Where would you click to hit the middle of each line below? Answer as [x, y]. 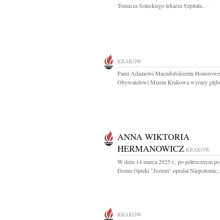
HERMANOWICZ [151, 148]
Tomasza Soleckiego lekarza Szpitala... [162, 5]
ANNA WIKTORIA [153, 137]
